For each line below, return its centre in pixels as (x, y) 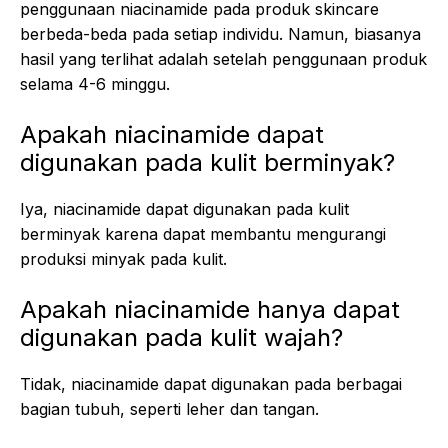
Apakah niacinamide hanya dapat (210, 309)
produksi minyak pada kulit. (123, 259)
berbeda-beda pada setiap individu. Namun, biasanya (220, 34)
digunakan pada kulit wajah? (181, 337)
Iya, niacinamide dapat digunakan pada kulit (184, 209)
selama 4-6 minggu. (95, 84)
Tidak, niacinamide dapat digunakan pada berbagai (211, 384)
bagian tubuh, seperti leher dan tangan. (169, 409)
